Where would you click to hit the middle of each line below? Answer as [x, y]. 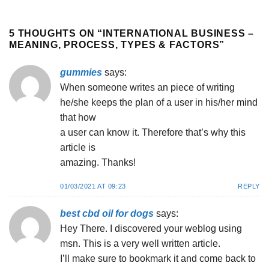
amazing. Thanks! [98, 162]
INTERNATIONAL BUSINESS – [179, 33]
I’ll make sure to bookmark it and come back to [158, 259]
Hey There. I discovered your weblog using [151, 229]
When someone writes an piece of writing [147, 87]
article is [78, 147]
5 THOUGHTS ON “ [56, 33]
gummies [81, 72]
